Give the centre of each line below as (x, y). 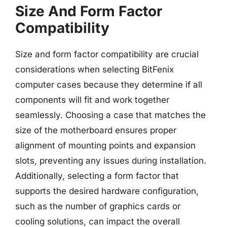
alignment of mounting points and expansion (105, 145)
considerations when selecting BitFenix (94, 69)
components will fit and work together (92, 100)
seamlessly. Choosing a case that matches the (110, 115)
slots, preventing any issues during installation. (111, 160)
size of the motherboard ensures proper (96, 130)
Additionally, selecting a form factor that (97, 176)
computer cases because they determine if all (109, 84)
